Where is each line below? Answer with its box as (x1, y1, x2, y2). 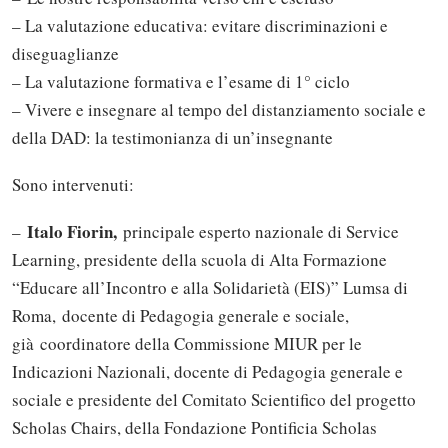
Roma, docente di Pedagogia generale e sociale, (12, 304, 349, 328)
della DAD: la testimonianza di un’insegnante (12, 126, 333, 150)
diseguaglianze (12, 42, 119, 66)
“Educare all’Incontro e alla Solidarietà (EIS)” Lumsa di (12, 276, 408, 300)
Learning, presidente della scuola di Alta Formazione (12, 248, 387, 272)
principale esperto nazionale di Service (117, 220, 399, 244)
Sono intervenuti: (12, 173, 134, 197)
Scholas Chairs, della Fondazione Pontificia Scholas (12, 416, 377, 440)
